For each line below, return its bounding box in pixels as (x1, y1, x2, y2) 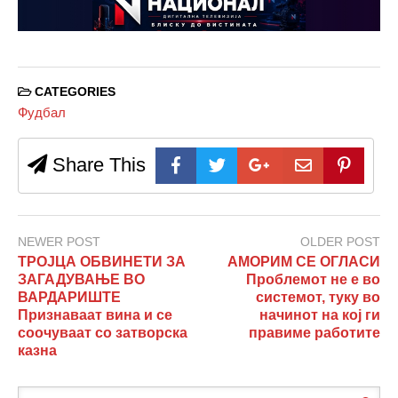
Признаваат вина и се (18, 307, 172, 323)
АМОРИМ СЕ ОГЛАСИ (227, 254, 380, 270)
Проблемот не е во (246, 272, 380, 288)
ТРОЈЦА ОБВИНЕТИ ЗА (18, 254, 186, 270)
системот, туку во (256, 290, 380, 306)
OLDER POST (300, 235, 380, 250)
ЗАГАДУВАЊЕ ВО (18, 272, 145, 288)
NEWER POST (18, 235, 100, 250)
